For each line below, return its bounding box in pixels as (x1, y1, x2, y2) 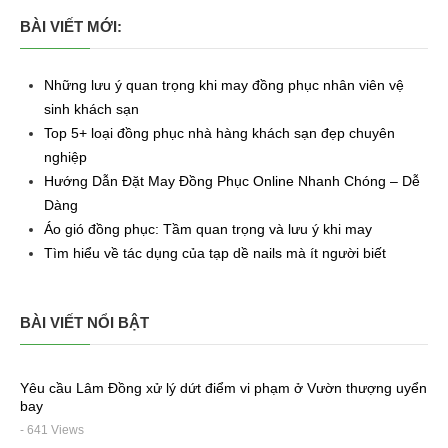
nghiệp (44, 148, 87, 165)
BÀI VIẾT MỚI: (20, 17, 122, 35)
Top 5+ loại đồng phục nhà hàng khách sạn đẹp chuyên (44, 124, 395, 141)
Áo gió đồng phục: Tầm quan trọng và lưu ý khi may (44, 220, 372, 237)
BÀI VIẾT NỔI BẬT (20, 313, 149, 331)
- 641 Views (20, 422, 84, 437)
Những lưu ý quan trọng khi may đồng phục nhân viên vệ (44, 76, 404, 93)
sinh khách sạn (44, 100, 139, 117)
